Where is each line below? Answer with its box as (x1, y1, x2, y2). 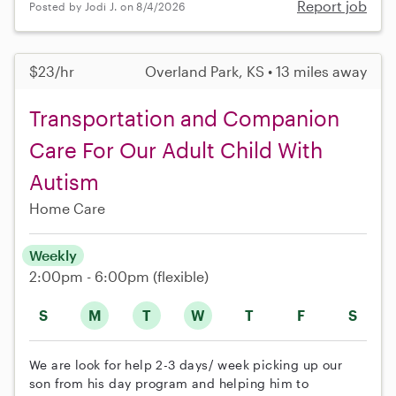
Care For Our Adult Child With (29, 137, 323, 164)
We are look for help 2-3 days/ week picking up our (29, 357, 342, 373)
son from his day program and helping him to (29, 376, 309, 392)
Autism (29, 169, 99, 195)
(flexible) (153, 268, 209, 286)
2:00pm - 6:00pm (29, 268, 153, 286)
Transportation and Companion (29, 105, 339, 132)
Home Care (29, 200, 105, 217)
